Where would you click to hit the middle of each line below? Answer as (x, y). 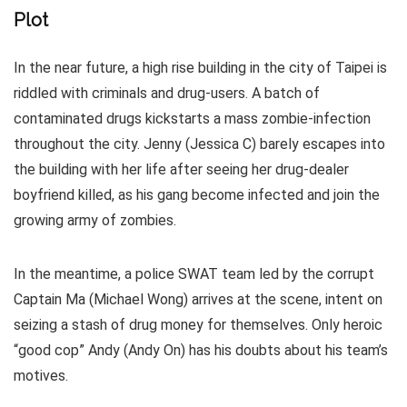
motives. (41, 376)
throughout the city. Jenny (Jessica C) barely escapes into (199, 144)
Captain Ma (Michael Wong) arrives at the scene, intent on (198, 300)
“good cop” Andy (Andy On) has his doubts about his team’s (201, 351)
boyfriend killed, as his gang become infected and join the (197, 195)
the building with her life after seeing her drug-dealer (181, 170)
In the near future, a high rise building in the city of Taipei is (200, 68)
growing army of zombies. (95, 221)
